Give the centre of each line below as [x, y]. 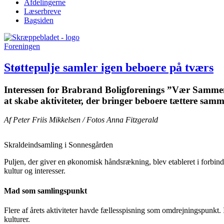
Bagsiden [39, 20]
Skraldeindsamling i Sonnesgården [58, 145]
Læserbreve [42, 11]
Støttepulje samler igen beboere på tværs [109, 67]
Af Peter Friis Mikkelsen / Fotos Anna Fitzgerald [81, 120]
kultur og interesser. [35, 171]
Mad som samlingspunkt [45, 190]
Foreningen [22, 46]
